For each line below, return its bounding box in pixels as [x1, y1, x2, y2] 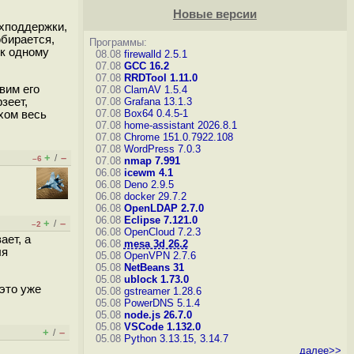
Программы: [88, 36, 147, 48]
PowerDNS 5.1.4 [123, 297, 200, 309]
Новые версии [172, 8, 257, 21]
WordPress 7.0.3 [123, 143, 201, 155]
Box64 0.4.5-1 [123, 107, 188, 119]
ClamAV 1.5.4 [123, 84, 187, 96]
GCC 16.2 [123, 60, 169, 72]
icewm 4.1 [123, 167, 173, 179]
